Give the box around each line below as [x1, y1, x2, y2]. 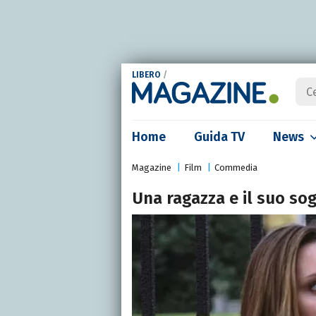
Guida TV [194, 129, 245, 145]
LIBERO [132, 70, 161, 80]
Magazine [132, 162, 171, 173]
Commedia [214, 162, 257, 173]
